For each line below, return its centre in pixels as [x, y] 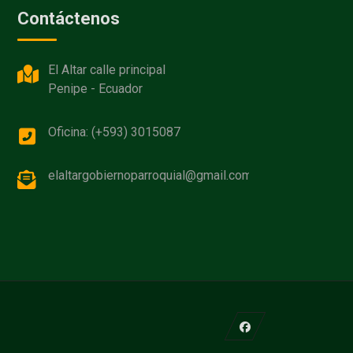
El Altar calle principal [107, 70]
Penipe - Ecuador [96, 89]
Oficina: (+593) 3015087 [115, 132]
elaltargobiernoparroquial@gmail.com [150, 175]
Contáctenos [69, 19]
